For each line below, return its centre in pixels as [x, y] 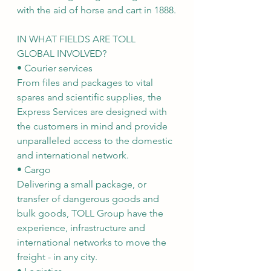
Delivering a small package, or [83, 184]
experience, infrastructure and [82, 228]
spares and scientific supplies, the [90, 97]
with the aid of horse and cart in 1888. [96, 10]
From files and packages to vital [86, 83]
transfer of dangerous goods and [89, 199]
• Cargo [34, 170]
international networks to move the [93, 243]
